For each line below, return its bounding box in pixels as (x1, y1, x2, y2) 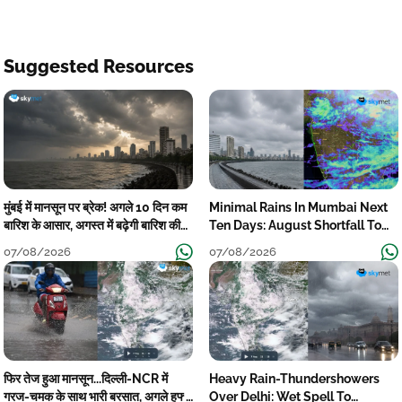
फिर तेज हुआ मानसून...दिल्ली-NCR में (4, 371, 168, 386)
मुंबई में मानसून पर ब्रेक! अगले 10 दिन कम (4, 199, 187, 214)
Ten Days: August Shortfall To (208, 217, 381, 232)
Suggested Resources (4, 56, 194, 78)
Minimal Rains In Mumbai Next (208, 199, 388, 214)
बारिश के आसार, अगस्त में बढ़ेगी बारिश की (4, 217, 180, 232)
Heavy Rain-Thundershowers (208, 371, 380, 386)
